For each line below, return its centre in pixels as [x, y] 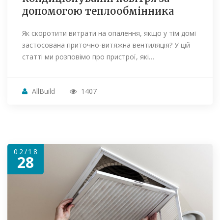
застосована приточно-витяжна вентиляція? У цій [106, 45]
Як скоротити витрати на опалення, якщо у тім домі [109, 33]
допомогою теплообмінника [98, 11]
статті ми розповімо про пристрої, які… [88, 57]
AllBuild [43, 91]
